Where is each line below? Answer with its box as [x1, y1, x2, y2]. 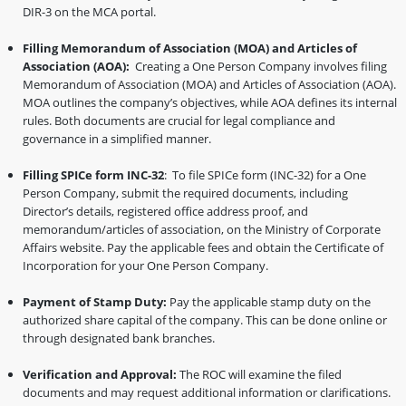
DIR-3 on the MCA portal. [23, 3, 156, 20]
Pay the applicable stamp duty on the [169, 293, 371, 310]
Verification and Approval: [23, 365, 177, 382]
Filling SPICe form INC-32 [23, 166, 164, 183]
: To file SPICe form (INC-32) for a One [164, 166, 366, 183]
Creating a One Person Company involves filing [135, 57, 387, 74]
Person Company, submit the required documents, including [23, 184, 348, 201]
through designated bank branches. [23, 329, 215, 346]
